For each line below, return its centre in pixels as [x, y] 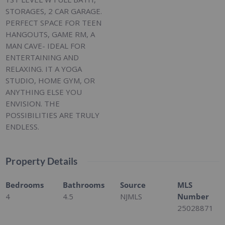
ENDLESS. [23, 127]
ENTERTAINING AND [42, 58]
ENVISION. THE [33, 104]
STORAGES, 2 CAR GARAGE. [54, 11]
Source [133, 185]
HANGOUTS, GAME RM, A [50, 34]
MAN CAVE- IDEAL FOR [46, 46]
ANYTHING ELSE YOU [44, 92]
